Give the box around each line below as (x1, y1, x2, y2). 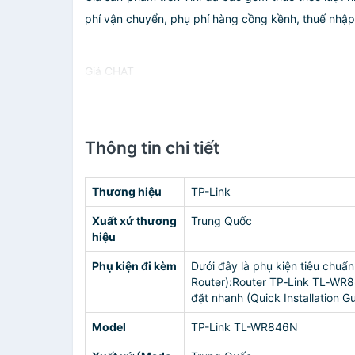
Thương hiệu (92, 185, 162, 198)
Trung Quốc (191, 214, 252, 227)
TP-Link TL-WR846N (191, 320, 298, 334)
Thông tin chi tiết (85, 138, 219, 158)
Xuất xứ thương (92, 214, 177, 227)
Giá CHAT (85, 64, 134, 78)
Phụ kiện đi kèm (92, 259, 177, 273)
